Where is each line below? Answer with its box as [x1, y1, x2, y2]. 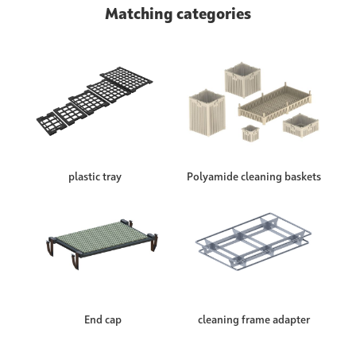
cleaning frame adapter [197, 315, 310, 327]
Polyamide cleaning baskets [186, 172, 321, 184]
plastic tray [68, 172, 122, 184]
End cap [83, 315, 122, 327]
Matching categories [105, 7, 251, 24]
